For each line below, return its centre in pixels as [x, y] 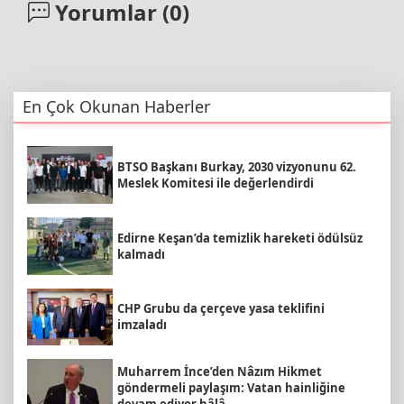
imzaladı [142, 325]
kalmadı [141, 254]
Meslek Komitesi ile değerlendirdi [216, 184]
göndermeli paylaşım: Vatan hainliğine [231, 387]
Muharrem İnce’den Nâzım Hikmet [220, 371]
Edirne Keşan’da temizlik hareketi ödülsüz [240, 238]
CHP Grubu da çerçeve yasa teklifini [221, 309]
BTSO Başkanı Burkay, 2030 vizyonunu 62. [237, 167]
